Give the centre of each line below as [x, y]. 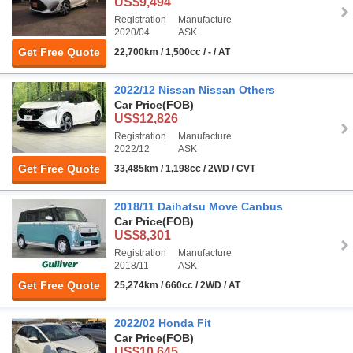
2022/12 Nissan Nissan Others [195, 90]
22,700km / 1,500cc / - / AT [172, 52]
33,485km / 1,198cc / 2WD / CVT [185, 169]
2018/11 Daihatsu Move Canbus [199, 207]
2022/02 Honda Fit [163, 323]
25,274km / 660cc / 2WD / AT [177, 286]
